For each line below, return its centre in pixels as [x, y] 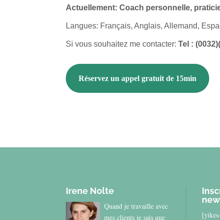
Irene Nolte [90, 191]
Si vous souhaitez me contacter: [122, 44]
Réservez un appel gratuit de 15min [138, 79]
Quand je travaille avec [136, 206]
